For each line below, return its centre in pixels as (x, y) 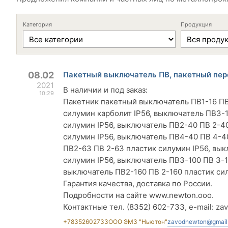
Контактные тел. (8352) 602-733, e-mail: (139, 207)
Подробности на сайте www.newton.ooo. (138, 195)
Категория (37, 24)
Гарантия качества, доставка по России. (138, 183)
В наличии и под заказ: (105, 90)
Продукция (196, 24)
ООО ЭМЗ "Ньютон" (138, 222)
